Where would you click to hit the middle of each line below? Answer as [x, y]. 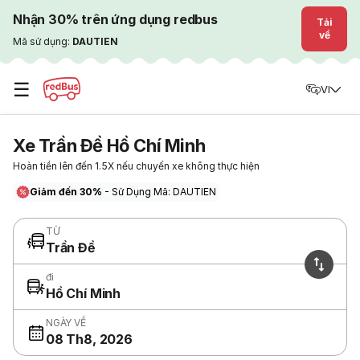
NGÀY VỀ [66, 323]
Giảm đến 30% [67, 192]
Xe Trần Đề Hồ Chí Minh [109, 145]
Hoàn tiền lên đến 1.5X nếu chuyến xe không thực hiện [136, 166]
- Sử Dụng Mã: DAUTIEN [160, 192]
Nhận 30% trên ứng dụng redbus [115, 19]
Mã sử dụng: [43, 41]
